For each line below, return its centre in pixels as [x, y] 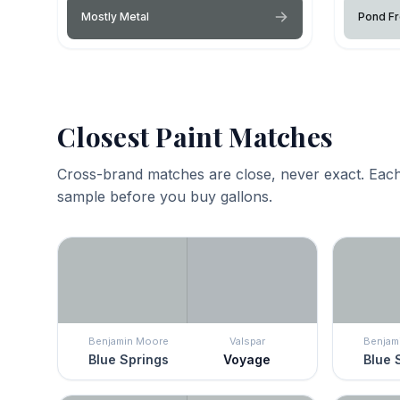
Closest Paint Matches [196, 136]
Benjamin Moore [128, 341]
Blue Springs [128, 359]
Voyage [247, 359]
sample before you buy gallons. [165, 196]
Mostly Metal [115, 16]
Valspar [247, 341]
